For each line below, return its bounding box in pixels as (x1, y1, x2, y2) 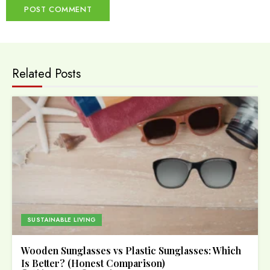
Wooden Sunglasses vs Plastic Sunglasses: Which (21, 243, 241, 257)
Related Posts (12, 64, 81, 83)
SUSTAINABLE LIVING (27, 215, 96, 224)
